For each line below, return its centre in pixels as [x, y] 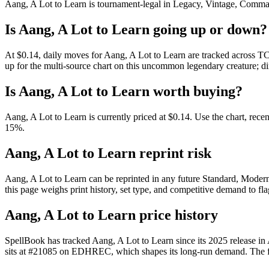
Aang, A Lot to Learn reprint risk [108, 153]
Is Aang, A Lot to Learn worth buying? [124, 92]
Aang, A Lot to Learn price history [111, 215]
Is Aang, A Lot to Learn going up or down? [136, 30]
